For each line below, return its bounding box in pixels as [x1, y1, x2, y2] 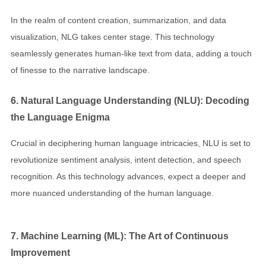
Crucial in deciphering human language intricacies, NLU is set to [11, 138, 251, 148]
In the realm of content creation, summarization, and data [11, 15, 226, 26]
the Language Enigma [11, 111, 110, 122]
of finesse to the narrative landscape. [11, 65, 150, 75]
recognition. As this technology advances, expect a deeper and [11, 172, 246, 182]
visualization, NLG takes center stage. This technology [11, 32, 214, 42]
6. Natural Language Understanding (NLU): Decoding [11, 94, 249, 106]
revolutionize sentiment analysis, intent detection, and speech [11, 155, 241, 165]
